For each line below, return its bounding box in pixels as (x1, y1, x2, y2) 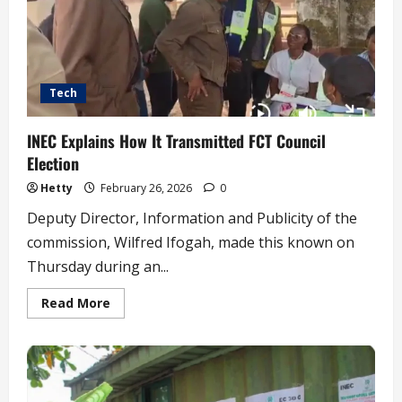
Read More (41, 293, 110, 311)
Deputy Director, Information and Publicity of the (27, 207, 357, 228)
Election (27, 151, 79, 175)
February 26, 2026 (98, 179, 195, 196)
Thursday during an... (27, 256, 169, 276)
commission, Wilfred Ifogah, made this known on (27, 232, 354, 252)
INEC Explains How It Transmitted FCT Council (27, 128, 326, 153)
